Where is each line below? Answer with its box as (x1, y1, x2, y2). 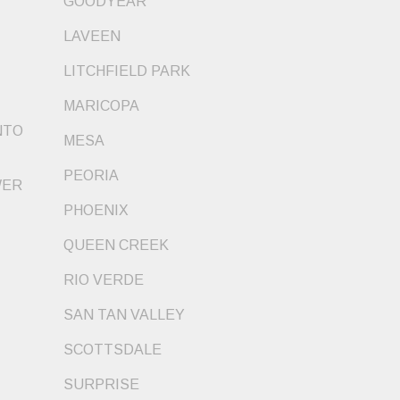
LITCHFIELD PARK (63, 63, 190, 79)
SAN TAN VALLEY (63, 307, 185, 323)
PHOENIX (63, 203, 129, 219)
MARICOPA (63, 98, 139, 114)
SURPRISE (63, 377, 139, 393)
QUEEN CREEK (63, 237, 169, 254)
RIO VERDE (63, 272, 144, 288)
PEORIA (63, 168, 119, 184)
